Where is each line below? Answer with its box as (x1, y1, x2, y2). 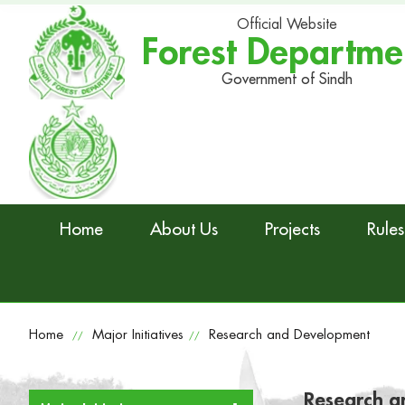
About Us (150, 220, 218, 238)
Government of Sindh (221, 71, 353, 87)
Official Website (237, 16, 338, 32)
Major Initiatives (92, 328, 184, 343)
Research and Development (209, 328, 370, 343)
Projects (265, 220, 320, 238)
